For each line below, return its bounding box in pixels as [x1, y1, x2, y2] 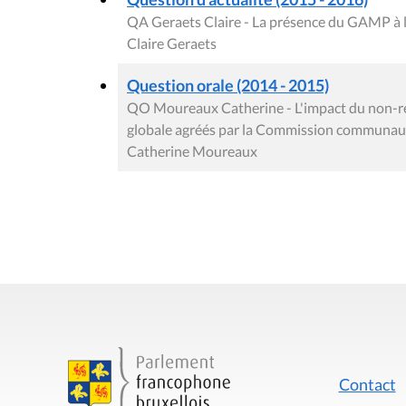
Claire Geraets [127, 34, 217, 52]
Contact [338, 373, 396, 394]
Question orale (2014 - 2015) [127, 74, 329, 95]
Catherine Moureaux [127, 141, 257, 159]
